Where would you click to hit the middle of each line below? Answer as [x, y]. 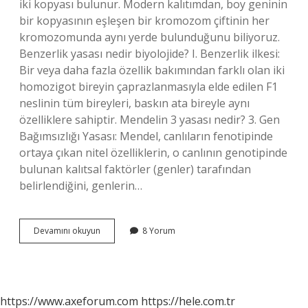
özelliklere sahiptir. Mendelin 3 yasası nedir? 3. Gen [150, 120]
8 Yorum [159, 231]
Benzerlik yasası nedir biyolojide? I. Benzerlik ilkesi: [150, 54]
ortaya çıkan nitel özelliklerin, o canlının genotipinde [153, 153]
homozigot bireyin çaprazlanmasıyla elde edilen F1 [148, 87]
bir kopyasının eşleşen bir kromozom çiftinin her [144, 21]
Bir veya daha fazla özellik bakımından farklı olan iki [152, 70]
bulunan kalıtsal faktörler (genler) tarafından [135, 169]
